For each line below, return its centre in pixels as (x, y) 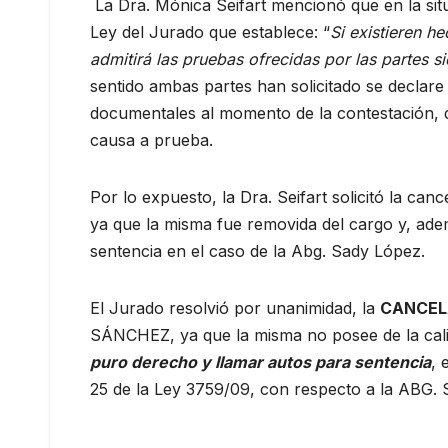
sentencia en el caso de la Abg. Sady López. (257, 250)
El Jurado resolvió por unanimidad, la (235, 307)
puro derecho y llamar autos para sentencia (260, 361)
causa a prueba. (151, 139)
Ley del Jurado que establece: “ (210, 31)
